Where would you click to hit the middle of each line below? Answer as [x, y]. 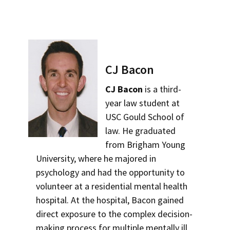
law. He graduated [141, 131]
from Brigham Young [146, 145]
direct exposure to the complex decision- [114, 214]
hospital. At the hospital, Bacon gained [110, 200]
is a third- [162, 89]
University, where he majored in [96, 158]
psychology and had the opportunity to [110, 172]
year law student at [143, 103]
